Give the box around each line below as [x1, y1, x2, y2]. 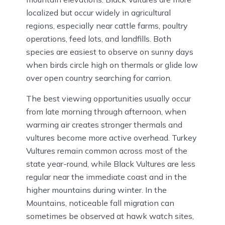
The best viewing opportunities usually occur [26, 93, 191, 104]
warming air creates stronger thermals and [26, 120, 182, 130]
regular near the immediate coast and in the [26, 172, 187, 182]
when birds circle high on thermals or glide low [26, 60, 198, 70]
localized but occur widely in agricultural [26, 8, 171, 18]
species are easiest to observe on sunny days [26, 47, 193, 57]
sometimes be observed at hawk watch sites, [26, 211, 194, 221]
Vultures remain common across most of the [26, 146, 187, 156]
